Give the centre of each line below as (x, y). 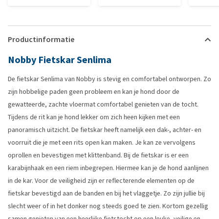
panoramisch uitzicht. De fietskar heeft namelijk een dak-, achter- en (105, 130)
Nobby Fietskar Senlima (60, 60)
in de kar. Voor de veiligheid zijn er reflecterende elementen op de (101, 181)
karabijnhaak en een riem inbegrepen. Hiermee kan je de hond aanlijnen (108, 168)
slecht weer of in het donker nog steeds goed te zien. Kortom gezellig (108, 206)
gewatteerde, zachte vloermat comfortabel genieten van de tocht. (103, 104)
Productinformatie (41, 39)
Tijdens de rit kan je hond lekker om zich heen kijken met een (94, 117)
